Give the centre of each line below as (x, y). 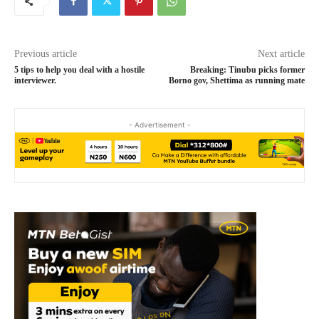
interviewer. (35, 80)
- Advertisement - (159, 124)
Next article (281, 53)
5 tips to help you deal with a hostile (79, 69)
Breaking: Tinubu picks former (247, 69)
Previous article (46, 53)
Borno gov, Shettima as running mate (236, 80)
